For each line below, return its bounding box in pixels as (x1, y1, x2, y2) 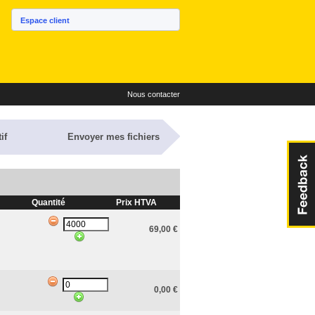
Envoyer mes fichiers (67, 131, 160, 142)
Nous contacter (127, 90, 180, 98)
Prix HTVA (116, 198, 157, 207)
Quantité (31, 198, 65, 207)
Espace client (20, 16, 70, 25)
